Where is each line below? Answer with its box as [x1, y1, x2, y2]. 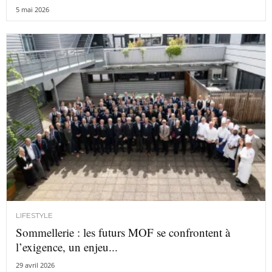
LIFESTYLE [16, 211, 53, 220]
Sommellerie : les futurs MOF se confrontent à [16, 225, 230, 240]
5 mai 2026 [16, 4, 49, 14]
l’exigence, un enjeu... [16, 239, 118, 255]
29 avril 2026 [16, 260, 55, 270]
